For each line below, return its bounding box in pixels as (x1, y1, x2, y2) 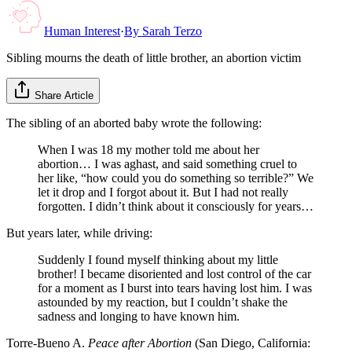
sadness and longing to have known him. (38, 309, 240, 323)
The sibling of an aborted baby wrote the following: (6, 115, 262, 130)
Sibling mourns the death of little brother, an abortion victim (6, 50, 301, 64)
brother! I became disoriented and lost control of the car (38, 266, 311, 280)
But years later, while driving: (6, 225, 152, 240)
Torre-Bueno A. (6, 335, 88, 350)
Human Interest (44, 24, 120, 38)
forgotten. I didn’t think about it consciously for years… (38, 199, 313, 213)
